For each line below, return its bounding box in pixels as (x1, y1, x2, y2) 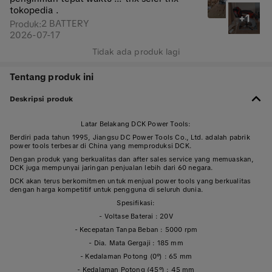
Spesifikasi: (117, 199, 155, 208)
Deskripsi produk (10, 93, 73, 104)
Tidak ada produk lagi (92, 46, 180, 58)
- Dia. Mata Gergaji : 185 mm (89, 239, 183, 248)
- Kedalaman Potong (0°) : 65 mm (80, 252, 192, 261)
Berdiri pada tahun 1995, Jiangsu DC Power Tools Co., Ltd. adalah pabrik (10, 133, 250, 142)
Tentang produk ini (10, 71, 94, 84)
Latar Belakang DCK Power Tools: (81, 120, 191, 129)
